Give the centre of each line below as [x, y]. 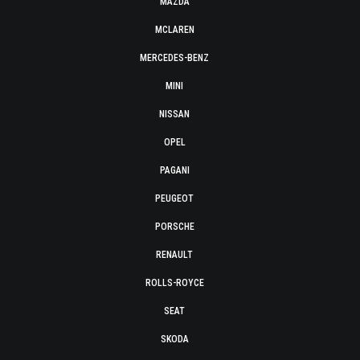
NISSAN [174, 114]
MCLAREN [174, 30]
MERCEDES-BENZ [174, 58]
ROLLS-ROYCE [174, 283]
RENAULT [174, 255]
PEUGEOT [174, 198]
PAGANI [174, 170]
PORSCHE [174, 227]
